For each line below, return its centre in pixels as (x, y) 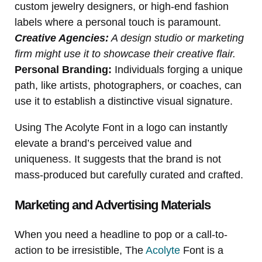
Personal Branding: (63, 70)
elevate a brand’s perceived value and (103, 144)
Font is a (202, 251)
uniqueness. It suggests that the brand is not (118, 159)
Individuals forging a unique (177, 70)
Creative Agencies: (62, 38)
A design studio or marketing (176, 38)
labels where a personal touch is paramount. (118, 23)
